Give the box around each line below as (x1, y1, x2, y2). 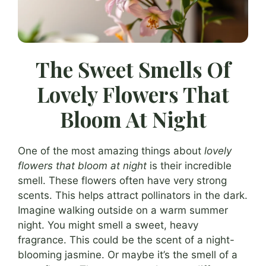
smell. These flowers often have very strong (18, 175, 227, 187)
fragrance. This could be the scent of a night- (18, 234, 235, 246)
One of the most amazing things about (18, 145, 204, 157)
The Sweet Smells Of (36, 55, 230, 84)
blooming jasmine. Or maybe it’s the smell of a (18, 249, 237, 261)
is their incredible (147, 160, 232, 172)
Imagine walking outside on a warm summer (18, 204, 228, 217)
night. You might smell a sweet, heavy (18, 219, 198, 232)
